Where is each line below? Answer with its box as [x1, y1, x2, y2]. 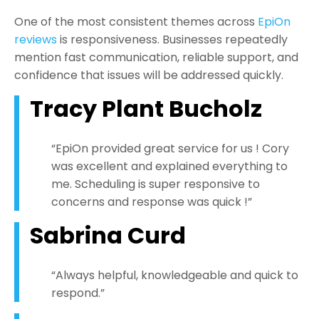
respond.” [51, 285, 105, 302]
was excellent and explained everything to [51, 158, 288, 175]
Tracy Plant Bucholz [30, 93, 262, 125]
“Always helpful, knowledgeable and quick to [51, 267, 298, 284]
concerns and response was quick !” [51, 194, 252, 211]
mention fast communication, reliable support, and [14, 49, 298, 66]
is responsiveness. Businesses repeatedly [57, 31, 288, 48]
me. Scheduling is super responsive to [51, 176, 260, 193]
